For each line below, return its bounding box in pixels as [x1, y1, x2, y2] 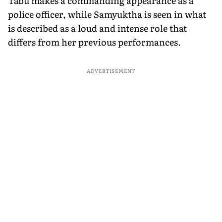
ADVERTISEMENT [86, 66, 136, 74]
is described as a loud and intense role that [8, 21, 187, 35]
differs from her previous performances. [8, 35, 181, 49]
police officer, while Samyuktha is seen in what [8, 7, 206, 21]
